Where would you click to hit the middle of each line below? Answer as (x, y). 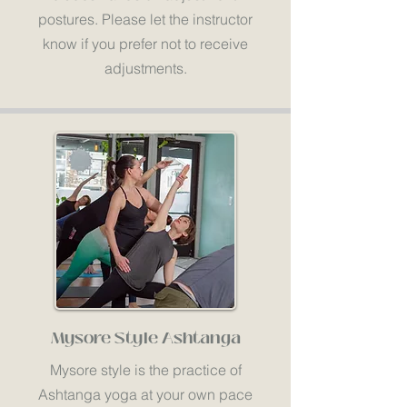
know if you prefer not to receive (145, 44)
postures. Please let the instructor (145, 19)
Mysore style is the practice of (145, 370)
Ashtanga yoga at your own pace (145, 394)
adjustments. (145, 68)
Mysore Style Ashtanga (145, 338)
